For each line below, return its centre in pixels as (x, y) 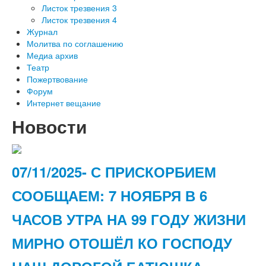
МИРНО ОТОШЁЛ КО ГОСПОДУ (122, 243)
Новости (49, 126)
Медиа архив (52, 55)
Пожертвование (57, 79)
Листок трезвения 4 (79, 20)
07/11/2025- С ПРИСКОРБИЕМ (114, 172)
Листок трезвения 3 (79, 8)
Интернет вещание (64, 103)
